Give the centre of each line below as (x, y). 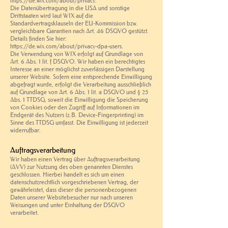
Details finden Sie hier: (38, 38)
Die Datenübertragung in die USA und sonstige (70, 8)
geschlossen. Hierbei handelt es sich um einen (67, 174)
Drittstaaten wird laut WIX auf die (52, 15)
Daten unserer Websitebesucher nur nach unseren (72, 197)
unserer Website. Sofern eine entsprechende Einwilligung (81, 76)
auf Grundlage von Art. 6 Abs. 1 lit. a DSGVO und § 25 (79, 92)
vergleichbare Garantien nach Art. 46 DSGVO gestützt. (79, 31)
